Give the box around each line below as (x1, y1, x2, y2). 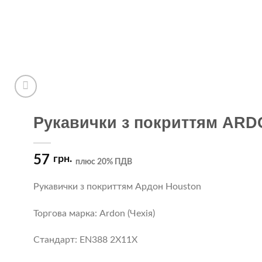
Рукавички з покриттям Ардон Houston (33, 181, 201, 191)
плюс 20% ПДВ (75, 157, 132, 166)
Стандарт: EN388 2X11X (33, 235, 137, 245)
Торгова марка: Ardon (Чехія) (33, 208, 155, 218)
